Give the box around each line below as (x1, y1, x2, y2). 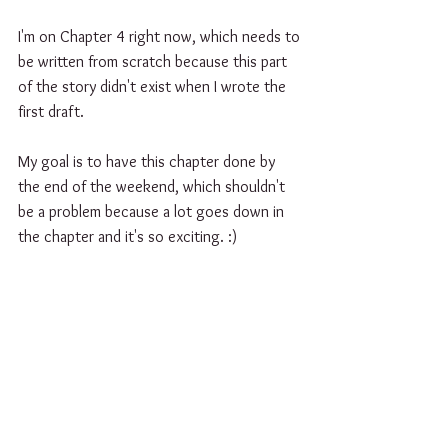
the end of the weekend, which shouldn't (18, 177, 289, 196)
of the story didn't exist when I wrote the (18, 77, 290, 96)
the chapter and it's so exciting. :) (18, 227, 241, 246)
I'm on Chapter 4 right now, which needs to (18, 27, 304, 46)
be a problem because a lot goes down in (18, 202, 288, 221)
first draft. (18, 102, 84, 121)
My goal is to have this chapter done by (18, 152, 279, 171)
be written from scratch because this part (18, 52, 291, 71)
